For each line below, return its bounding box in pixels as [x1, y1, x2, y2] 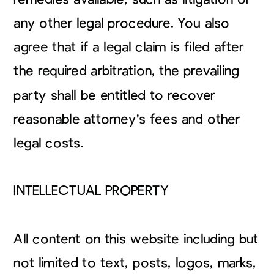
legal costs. [13, 136, 83, 150]
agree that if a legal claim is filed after [13, 40, 243, 54]
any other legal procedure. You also [13, 16, 230, 30]
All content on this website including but [13, 232, 259, 246]
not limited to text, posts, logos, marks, [13, 256, 256, 270]
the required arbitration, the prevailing [13, 64, 239, 78]
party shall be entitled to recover [13, 88, 215, 102]
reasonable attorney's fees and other [13, 112, 240, 126]
